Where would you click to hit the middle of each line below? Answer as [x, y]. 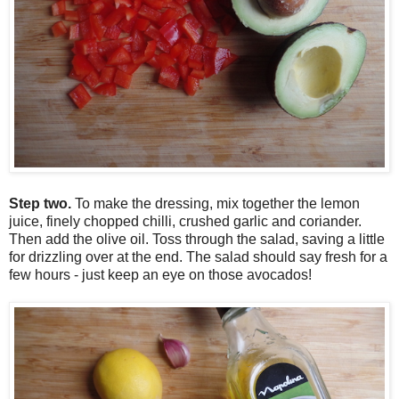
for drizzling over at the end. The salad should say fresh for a [198, 257]
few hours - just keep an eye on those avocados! [160, 275]
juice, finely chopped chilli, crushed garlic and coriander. [185, 222]
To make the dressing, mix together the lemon [217, 204]
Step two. [42, 204]
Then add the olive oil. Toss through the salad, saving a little [197, 240]
